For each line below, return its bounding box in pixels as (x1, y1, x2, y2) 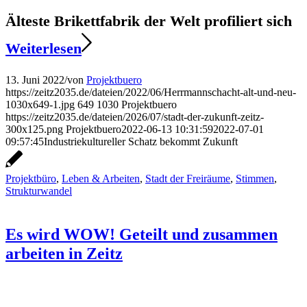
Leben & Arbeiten (62, 173, 140, 184)
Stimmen (236, 173, 274, 184)
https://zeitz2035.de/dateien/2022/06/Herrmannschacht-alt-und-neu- (5, 86, 296, 98)
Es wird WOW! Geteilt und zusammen (5, 225, 278, 243)
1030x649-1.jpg (5, 99, 75, 110)
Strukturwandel (5, 185, 72, 197)
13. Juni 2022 (5, 74, 64, 86)
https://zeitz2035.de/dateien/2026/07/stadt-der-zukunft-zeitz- (5, 111, 264, 123)
